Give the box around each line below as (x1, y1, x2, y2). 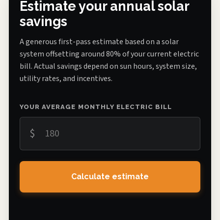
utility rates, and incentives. (20, 73, 112, 84)
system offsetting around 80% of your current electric (20, 48, 199, 59)
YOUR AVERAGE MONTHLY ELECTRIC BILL (20, 103, 172, 110)
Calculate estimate (71, 172, 149, 181)
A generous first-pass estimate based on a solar (20, 36, 179, 47)
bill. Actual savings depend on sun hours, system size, (20, 60, 197, 72)
